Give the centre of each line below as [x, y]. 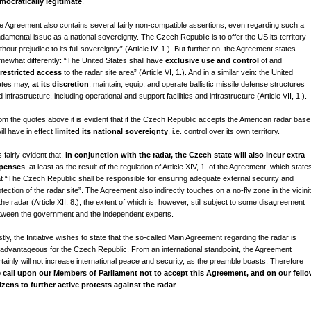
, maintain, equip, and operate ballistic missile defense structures [197, 84]
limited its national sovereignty [111, 131]
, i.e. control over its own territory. [224, 131]
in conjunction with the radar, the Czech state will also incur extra [185, 155]
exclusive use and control [212, 60]
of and [270, 60]
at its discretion [60, 84]
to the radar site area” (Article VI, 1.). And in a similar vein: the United [177, 72]
